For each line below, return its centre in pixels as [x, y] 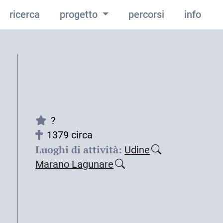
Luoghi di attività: [79, 149]
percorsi [146, 14]
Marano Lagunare [75, 164]
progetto [80, 14]
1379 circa [70, 135]
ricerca [24, 14]
